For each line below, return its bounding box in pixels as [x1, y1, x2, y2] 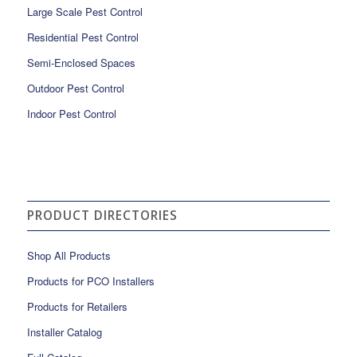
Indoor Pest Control [26, 106, 116, 122]
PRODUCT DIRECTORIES [26, 207, 178, 225]
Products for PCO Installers [26, 273, 155, 289]
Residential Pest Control [26, 29, 139, 45]
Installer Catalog [26, 324, 102, 340]
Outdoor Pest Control [26, 80, 124, 96]
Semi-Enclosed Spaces [26, 55, 135, 71]
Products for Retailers [26, 299, 127, 315]
